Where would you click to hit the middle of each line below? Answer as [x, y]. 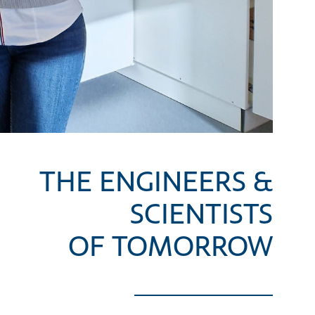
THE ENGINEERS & [156, 184]
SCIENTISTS [201, 216]
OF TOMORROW [171, 248]
